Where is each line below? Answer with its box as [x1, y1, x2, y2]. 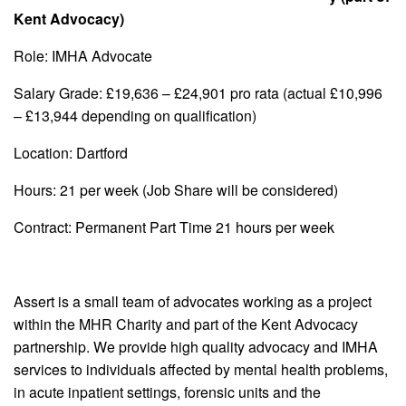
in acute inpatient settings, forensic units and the [14, 381, 321, 402]
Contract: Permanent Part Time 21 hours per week [14, 216, 334, 237]
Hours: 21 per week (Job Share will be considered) [14, 179, 338, 200]
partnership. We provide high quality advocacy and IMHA [14, 335, 378, 357]
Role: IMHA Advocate [14, 44, 152, 66]
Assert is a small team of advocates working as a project [14, 290, 372, 312]
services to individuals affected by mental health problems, [14, 358, 388, 380]
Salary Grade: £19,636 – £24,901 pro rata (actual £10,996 [14, 82, 382, 103]
